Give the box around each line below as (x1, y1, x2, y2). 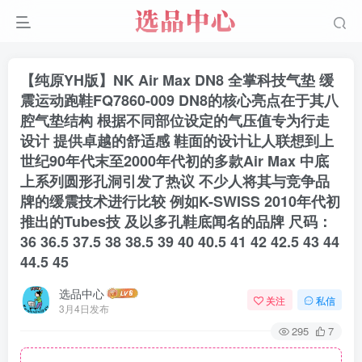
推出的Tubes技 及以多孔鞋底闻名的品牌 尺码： (20, 211, 332, 232)
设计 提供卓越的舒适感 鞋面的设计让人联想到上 (20, 130, 334, 151)
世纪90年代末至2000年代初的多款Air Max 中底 (20, 150, 329, 171)
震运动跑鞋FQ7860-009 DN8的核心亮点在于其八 (20, 90, 339, 111)
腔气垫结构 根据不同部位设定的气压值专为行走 (20, 110, 330, 131)
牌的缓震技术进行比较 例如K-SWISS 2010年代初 (20, 191, 340, 212)
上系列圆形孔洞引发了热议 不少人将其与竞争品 (20, 170, 330, 192)
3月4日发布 (59, 301, 109, 315)
